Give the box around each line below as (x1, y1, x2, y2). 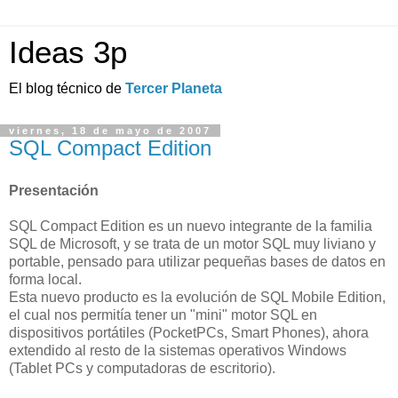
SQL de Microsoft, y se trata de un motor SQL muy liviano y (9, 235, 376, 251)
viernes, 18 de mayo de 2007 (9, 125, 211, 136)
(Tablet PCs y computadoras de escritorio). (9, 360, 275, 376)
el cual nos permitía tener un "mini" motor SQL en (9, 306, 317, 322)
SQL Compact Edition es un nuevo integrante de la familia (9, 218, 372, 234)
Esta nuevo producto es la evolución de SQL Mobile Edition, (9, 289, 386, 305)
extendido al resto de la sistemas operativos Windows (9, 342, 346, 358)
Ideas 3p (9, 36, 127, 69)
